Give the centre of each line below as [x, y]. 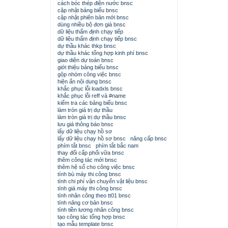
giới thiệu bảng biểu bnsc [88, 67]
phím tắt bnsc [74, 146]
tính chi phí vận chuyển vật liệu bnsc [103, 181]
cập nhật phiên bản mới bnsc [93, 17]
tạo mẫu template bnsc [85, 224]
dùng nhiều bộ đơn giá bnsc [92, 24]
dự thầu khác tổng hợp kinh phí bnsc [103, 53]
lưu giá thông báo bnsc [85, 124]
